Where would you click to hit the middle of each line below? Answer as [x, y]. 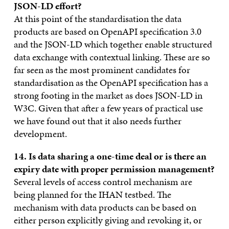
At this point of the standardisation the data [97, 18]
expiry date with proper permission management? [114, 169]
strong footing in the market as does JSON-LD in [108, 95]
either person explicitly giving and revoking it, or [108, 220]
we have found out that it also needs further [97, 121]
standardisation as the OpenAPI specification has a [111, 82]
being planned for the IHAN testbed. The [93, 194]
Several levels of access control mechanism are [103, 181]
